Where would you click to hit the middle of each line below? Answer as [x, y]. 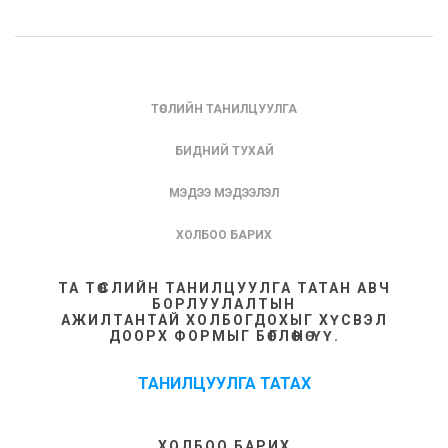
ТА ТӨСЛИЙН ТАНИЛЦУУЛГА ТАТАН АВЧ [224, 288]
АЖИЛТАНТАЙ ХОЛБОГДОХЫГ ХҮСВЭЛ [224, 320]
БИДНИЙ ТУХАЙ [224, 151]
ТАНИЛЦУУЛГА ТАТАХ [224, 384]
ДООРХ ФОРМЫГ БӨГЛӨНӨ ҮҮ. [224, 336]
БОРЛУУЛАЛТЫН [224, 304]
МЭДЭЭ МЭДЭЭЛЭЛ [224, 193]
